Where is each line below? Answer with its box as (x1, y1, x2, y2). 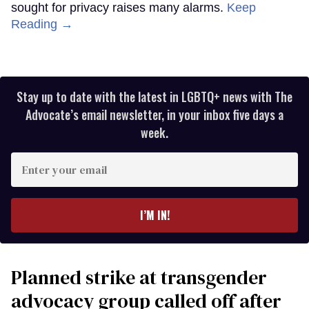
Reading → (11, 17, 73, 31)
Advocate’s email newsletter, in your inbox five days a (26, 105, 283, 123)
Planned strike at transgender (11, 263, 267, 290)
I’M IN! (139, 206, 170, 223)
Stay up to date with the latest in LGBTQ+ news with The (17, 87, 292, 106)
